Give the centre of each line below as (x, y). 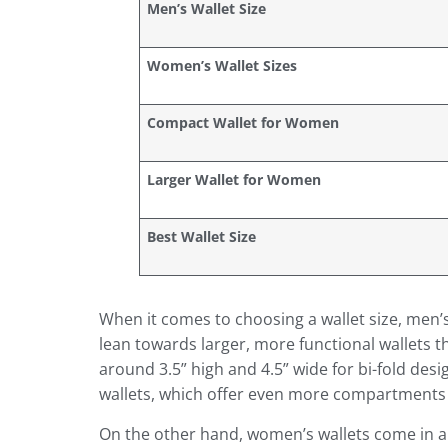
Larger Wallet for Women (233, 180)
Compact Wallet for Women (242, 123)
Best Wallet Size (201, 237)
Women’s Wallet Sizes (221, 66)
